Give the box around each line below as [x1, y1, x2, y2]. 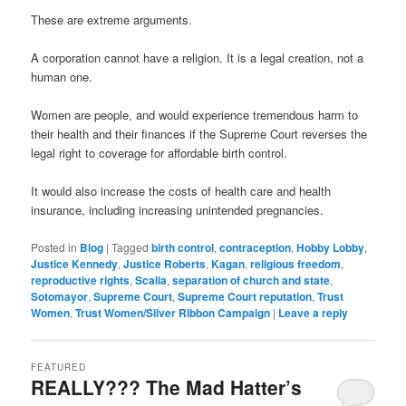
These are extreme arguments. [31, 11, 193, 29]
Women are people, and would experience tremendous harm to [31, 106, 359, 124]
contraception [219, 238, 292, 256]
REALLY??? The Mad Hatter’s [31, 372, 303, 401]
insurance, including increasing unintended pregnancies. [31, 201, 324, 219]
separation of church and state [172, 271, 331, 288]
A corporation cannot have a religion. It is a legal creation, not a [31, 49, 364, 67]
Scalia [135, 271, 168, 288]
